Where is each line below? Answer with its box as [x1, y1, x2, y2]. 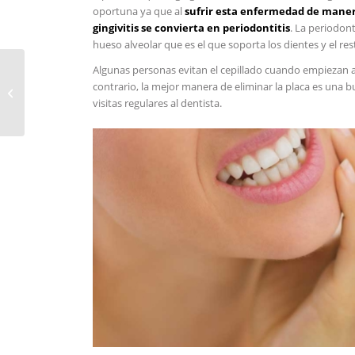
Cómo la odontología [28, 61, 127, 76]
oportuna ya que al [93, 3, 185, 18]
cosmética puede [28, 78, 108, 93]
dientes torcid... [28, 111, 100, 126]
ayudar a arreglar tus [28, 94, 125, 109]
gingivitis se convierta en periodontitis [93, 20, 291, 35]
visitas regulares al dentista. [93, 95, 223, 110]
